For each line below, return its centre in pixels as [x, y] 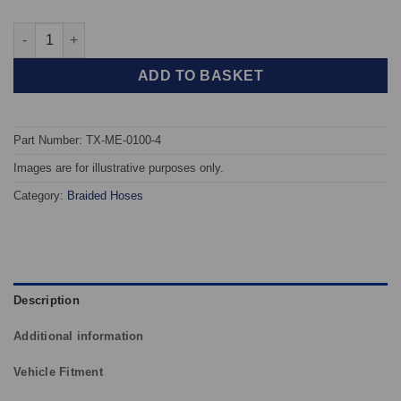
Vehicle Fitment [58, 372]
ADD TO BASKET [200, 75]
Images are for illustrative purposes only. [119, 167]
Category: [40, 195]
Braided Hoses [105, 195]
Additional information [79, 337]
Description [47, 301]
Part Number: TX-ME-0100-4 [87, 140]
